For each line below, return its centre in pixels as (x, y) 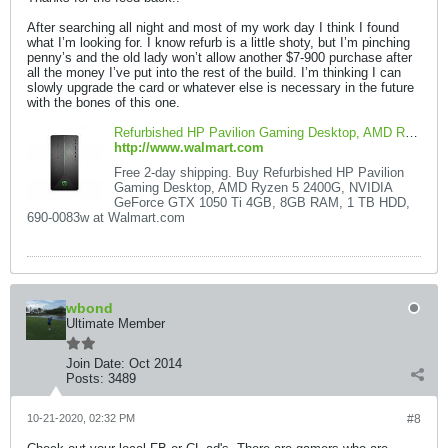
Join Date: (95, 363)
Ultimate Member (115, 323)
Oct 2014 (155, 363)
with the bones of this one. (103, 102)
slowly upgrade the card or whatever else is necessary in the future (220, 87)
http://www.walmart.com (189, 147)
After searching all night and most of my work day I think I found (213, 27)
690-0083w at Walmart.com (106, 217)
